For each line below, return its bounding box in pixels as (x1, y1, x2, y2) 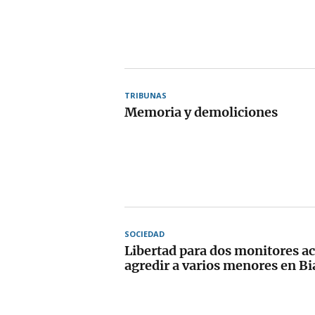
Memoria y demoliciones (124, 103, 278, 120)
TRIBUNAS (124, 89, 167, 101)
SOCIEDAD (124, 228, 165, 239)
